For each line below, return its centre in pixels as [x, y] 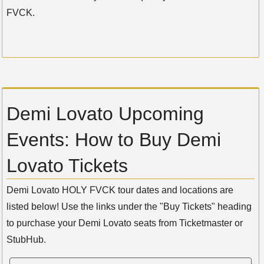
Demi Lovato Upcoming [105, 114]
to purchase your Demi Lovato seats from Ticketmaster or [125, 223]
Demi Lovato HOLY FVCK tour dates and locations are [120, 190]
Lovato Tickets [67, 166]
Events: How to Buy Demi [114, 140]
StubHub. [26, 240]
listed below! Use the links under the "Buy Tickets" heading [129, 207]
